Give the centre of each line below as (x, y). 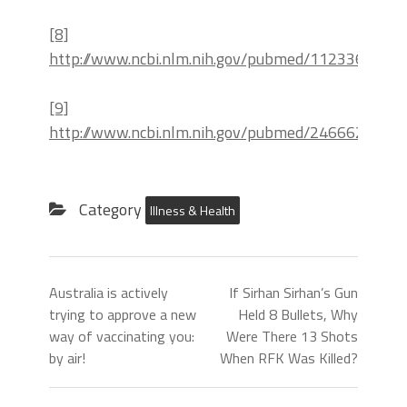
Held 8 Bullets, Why (298, 314)
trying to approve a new (123, 314)
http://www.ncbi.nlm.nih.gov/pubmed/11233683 (216, 58)
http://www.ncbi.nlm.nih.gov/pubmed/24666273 (216, 132)
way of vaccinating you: (122, 336)
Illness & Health (193, 210)
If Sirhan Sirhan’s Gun (293, 292)
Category (110, 209)
